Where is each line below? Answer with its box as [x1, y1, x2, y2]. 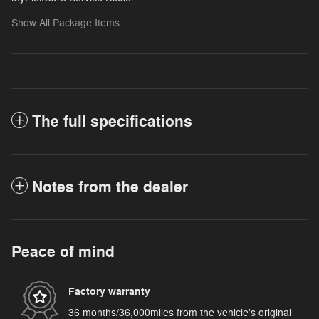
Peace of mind [11, 241, 115, 262]
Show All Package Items [11, 16, 120, 29]
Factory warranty [68, 285, 150, 299]
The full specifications [32, 111, 192, 132]
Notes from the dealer [32, 177, 188, 197]
